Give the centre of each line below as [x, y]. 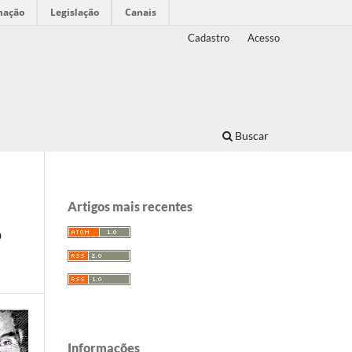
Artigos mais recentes [130, 206]
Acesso [264, 37]
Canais [141, 12]
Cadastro [209, 37]
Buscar [251, 135]
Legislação [75, 12]
